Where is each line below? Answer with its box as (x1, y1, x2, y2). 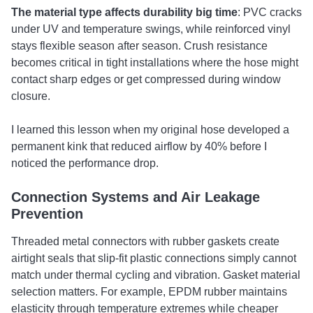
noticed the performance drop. (11, 157, 159, 169)
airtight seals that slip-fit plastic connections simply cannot (11, 252, 296, 264)
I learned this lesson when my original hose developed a (11, 124, 289, 136)
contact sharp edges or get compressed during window (11, 73, 281, 85)
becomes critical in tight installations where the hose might (11, 57, 298, 68)
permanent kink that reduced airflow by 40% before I (11, 140, 267, 152)
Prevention (11, 206, 83, 221)
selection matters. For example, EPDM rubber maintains (11, 286, 287, 298)
